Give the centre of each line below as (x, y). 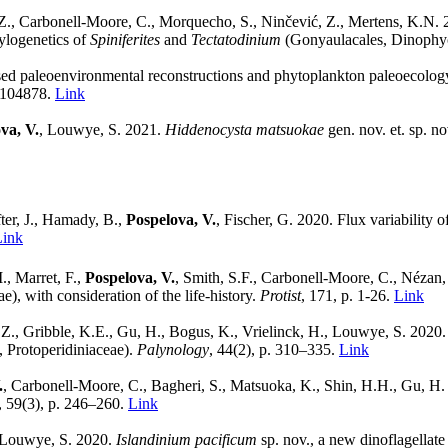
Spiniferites (125, 39)
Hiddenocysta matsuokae (244, 129)
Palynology (173, 349)
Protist (280, 295)
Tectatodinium (236, 39)
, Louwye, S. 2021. (102, 129)
